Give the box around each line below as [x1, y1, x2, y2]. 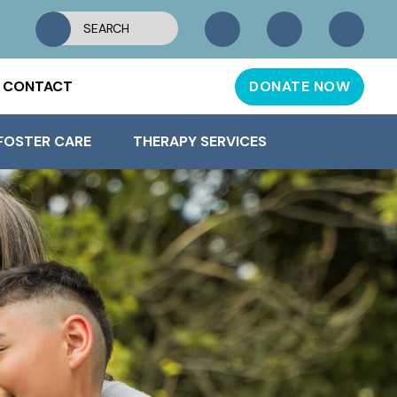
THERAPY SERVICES [133, 132, 267, 152]
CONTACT [2, 76, 73, 96]
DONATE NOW [249, 76, 350, 96]
